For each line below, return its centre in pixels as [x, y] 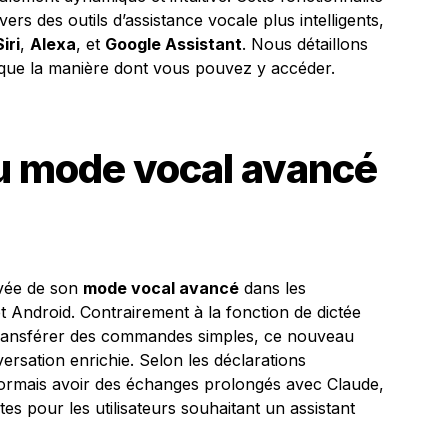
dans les [272, 288]
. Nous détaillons [305, 44]
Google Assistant [173, 44]
